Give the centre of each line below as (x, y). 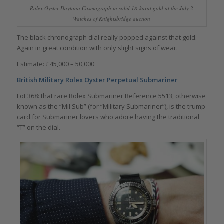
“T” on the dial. (38, 128)
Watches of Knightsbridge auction (112, 19)
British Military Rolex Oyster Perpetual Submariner (97, 80)
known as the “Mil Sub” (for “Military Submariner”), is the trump (111, 107)
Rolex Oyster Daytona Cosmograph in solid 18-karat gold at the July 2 (112, 8)
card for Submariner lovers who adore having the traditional (108, 117)
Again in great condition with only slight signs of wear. (97, 48)
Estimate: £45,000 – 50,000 (55, 64)
